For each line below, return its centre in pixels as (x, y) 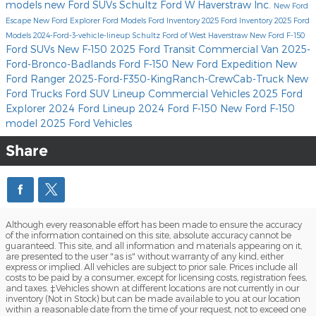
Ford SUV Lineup (107, 93)
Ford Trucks (35, 93)
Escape (19, 20)
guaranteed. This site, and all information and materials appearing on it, (154, 245)
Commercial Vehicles (200, 93)
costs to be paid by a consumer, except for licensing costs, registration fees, (156, 277)
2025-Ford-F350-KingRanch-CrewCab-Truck (177, 78)
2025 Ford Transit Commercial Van (196, 49)
